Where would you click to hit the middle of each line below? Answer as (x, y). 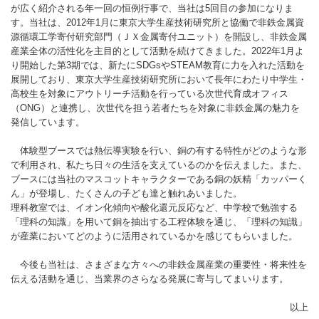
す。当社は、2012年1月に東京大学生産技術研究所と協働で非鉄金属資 (157, 22)
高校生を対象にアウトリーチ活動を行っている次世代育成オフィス (150, 94)
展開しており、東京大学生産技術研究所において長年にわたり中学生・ (159, 79)
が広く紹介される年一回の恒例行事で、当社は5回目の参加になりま (152, 8)
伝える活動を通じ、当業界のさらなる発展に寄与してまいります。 (150, 279)
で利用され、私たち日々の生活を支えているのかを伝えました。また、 (159, 165)
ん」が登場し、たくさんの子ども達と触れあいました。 (126, 193)
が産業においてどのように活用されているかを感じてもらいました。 (154, 236)
